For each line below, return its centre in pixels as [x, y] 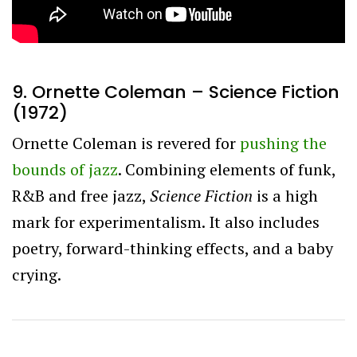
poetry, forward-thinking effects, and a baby [173, 248]
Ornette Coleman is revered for [126, 143]
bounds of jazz [65, 169]
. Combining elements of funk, [227, 169]
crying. [37, 274]
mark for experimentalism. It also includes [166, 222]
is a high [287, 195]
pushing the [283, 143]
